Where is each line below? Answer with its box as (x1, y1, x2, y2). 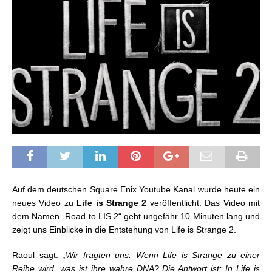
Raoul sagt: (12, 250, 58, 260)
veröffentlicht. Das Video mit (146, 197, 260, 208)
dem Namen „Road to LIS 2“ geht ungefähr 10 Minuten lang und (12, 211, 260, 221)
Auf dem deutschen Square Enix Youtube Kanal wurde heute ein (12, 184, 260, 194)
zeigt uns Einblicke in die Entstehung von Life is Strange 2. (12, 224, 236, 234)
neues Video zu (12, 197, 77, 208)
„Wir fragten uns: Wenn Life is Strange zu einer (58, 250, 260, 260)
